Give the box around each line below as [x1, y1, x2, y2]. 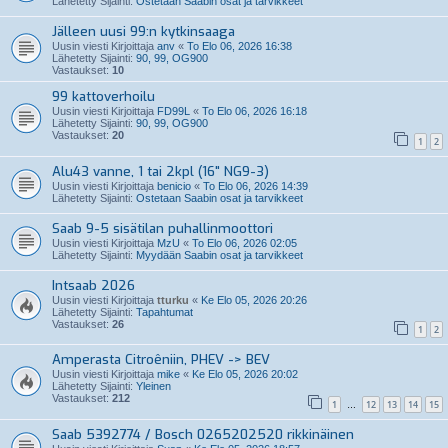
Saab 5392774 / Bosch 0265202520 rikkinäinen [52, 425, 354, 443]
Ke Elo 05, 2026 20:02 [192, 368, 298, 381]
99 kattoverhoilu [52, 87, 155, 105]
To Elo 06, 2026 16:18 [202, 104, 307, 117]
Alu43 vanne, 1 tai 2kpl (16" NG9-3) [52, 162, 269, 180]
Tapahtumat [136, 305, 193, 318]
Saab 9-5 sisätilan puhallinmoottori [52, 219, 273, 237]
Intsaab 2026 [52, 276, 135, 294]
